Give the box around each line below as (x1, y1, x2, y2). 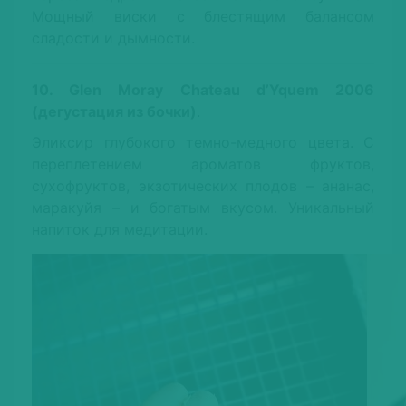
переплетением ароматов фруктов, (32, 155, 374, 174)
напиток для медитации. (32, 220, 208, 239)
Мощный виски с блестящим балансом (32, 7, 374, 26)
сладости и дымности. (32, 29, 195, 48)
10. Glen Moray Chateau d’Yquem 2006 (32, 81, 374, 100)
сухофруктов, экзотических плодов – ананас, (32, 177, 374, 196)
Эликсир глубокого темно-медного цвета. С (32, 133, 374, 152)
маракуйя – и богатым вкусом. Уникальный (32, 198, 374, 217)
